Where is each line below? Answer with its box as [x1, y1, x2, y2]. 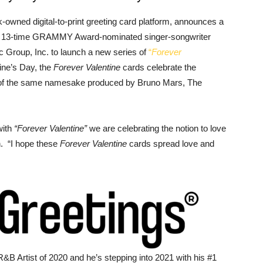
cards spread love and [127, 139, 214, 149]
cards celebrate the [123, 62, 196, 72]
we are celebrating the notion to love [87, 123, 226, 133]
